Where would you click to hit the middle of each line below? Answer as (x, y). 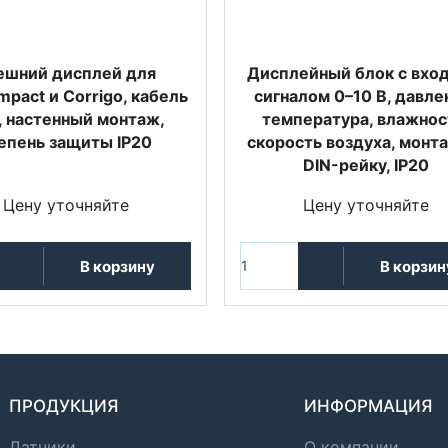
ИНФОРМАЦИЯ (368, 406)
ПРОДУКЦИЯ (63, 406)
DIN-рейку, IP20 (365, 165)
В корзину (117, 266)
